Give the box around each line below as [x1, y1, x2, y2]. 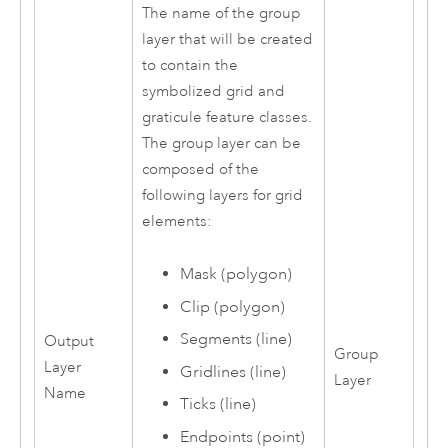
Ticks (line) [180, 394, 257, 415]
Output [43, 331, 94, 351]
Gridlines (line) [180, 361, 287, 382]
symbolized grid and [141, 81, 285, 101]
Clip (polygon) [180, 296, 286, 317]
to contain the [141, 55, 238, 75]
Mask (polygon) [180, 264, 293, 285]
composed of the [141, 159, 259, 179]
